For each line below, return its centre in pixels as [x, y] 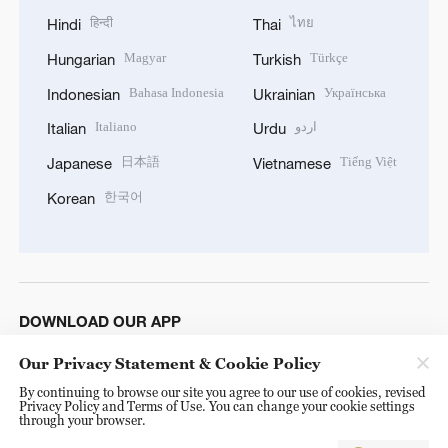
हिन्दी [101, 23]
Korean [70, 197]
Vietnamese [292, 163]
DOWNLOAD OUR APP [99, 321]
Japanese [79, 163]
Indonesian [83, 93]
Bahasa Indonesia [176, 92]
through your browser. [82, 419]
